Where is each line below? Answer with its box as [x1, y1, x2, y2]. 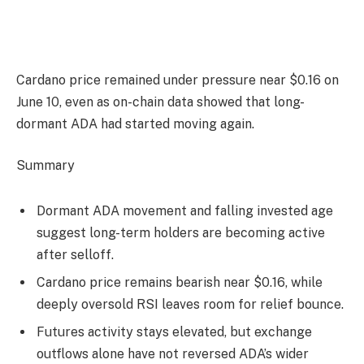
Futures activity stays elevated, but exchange [37, 323, 312, 340]
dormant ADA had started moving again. [16, 115, 258, 132]
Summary [16, 158, 75, 174]
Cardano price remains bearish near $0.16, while [37, 274, 323, 290]
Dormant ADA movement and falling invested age [37, 202, 333, 219]
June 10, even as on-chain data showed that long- [16, 93, 305, 110]
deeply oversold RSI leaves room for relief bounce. [37, 296, 344, 312]
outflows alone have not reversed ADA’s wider [37, 345, 309, 362]
